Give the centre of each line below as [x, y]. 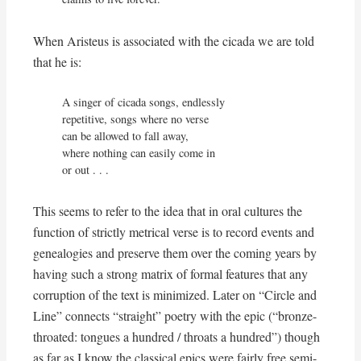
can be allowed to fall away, [126, 135]
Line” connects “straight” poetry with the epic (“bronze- [174, 316]
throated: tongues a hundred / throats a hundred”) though [176, 337]
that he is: [57, 61]
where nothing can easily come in [139, 152]
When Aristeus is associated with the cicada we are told [173, 40]
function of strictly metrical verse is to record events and [173, 232]
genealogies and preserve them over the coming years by [174, 253]
